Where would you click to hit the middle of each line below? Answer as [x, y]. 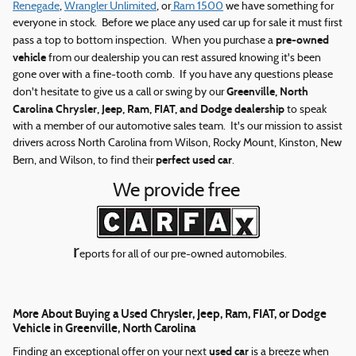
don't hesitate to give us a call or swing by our [120, 92]
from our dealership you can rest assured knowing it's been [184, 58]
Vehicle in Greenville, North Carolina [104, 328]
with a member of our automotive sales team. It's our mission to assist [178, 126]
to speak [306, 110]
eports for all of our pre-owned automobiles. [183, 254]
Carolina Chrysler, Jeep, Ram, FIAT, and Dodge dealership [149, 109]
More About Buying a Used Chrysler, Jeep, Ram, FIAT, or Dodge [170, 313]
